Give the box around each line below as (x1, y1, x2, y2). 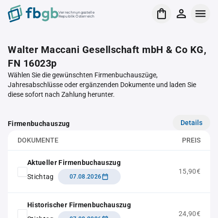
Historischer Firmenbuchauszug (27, 201, 131, 209)
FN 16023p (8, 57, 57, 69)
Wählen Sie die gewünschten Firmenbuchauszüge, (8, 71, 158, 79)
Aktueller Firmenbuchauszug (27, 159, 121, 166)
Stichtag (27, 172, 54, 181)
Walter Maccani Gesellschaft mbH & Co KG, (8, 44, 206, 55)
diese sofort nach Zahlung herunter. (8, 91, 115, 98)
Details (181, 118, 202, 127)
